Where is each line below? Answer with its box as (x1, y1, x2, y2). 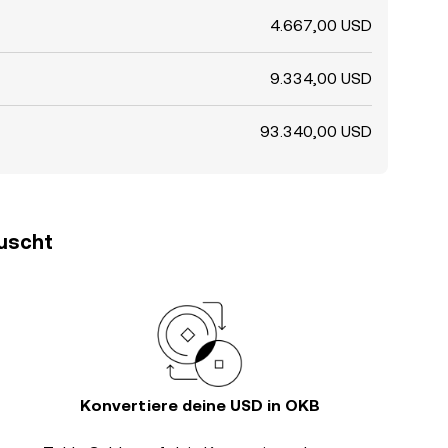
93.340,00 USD (260, 122, 372, 141)
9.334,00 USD (270, 69, 372, 88)
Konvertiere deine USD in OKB (80, 396, 320, 415)
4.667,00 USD (270, 16, 372, 35)
